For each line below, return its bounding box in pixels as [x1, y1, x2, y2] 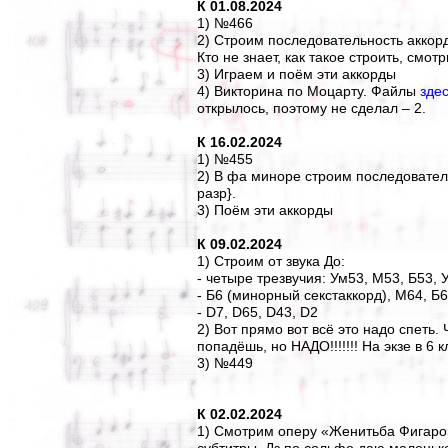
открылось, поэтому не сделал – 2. [197, 100, 426, 116]
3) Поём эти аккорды [197, 202, 333, 218]
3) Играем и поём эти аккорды [197, 66, 396, 82]
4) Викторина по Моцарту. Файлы [197, 83, 420, 99]
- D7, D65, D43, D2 [197, 304, 318, 320]
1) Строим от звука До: [197, 253, 345, 269]
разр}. [197, 185, 236, 201]
